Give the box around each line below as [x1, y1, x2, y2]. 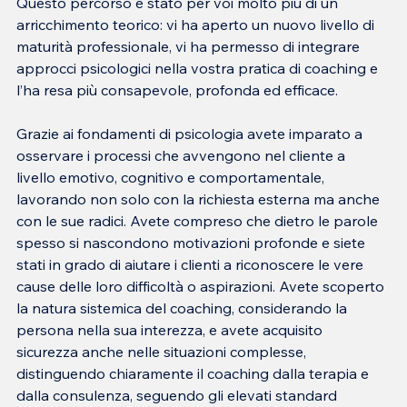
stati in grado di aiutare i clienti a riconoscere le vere [16, 254, 367, 273]
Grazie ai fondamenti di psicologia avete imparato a [16, 124, 366, 143]
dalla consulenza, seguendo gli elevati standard [16, 385, 341, 404]
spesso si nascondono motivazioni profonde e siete [16, 233, 369, 252]
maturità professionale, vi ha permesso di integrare [16, 36, 363, 55]
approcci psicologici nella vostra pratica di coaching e [16, 58, 382, 77]
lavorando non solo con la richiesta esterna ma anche [16, 189, 383, 208]
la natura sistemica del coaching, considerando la [16, 298, 351, 317]
